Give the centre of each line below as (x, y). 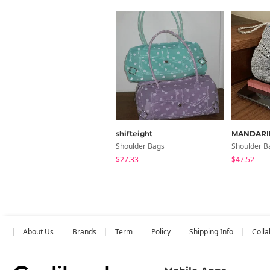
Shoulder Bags (140, 146)
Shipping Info (211, 231)
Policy (161, 231)
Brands (84, 231)
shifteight (134, 133)
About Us (38, 231)
